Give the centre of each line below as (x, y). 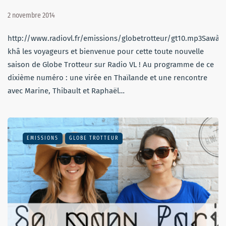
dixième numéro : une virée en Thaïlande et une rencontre (107, 78)
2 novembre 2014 (31, 16)
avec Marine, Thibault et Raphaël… (66, 91)
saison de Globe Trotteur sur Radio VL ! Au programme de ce (111, 65)
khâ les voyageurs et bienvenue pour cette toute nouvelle (106, 52)
